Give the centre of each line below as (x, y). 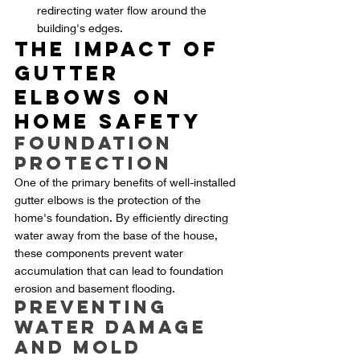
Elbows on (98, 98)
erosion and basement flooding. (95, 288)
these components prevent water (100, 253)
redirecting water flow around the (123, 10)
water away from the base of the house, (118, 235)
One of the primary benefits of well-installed (127, 182)
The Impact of (121, 49)
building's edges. (80, 28)
